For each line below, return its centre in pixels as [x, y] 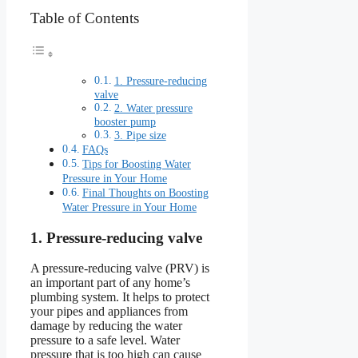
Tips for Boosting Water [136, 163]
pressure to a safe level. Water [105, 340]
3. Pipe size [140, 135]
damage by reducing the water [106, 326]
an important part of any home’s [110, 283]
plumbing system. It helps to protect [120, 297]
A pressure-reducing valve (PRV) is [120, 268]
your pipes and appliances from [109, 312]
